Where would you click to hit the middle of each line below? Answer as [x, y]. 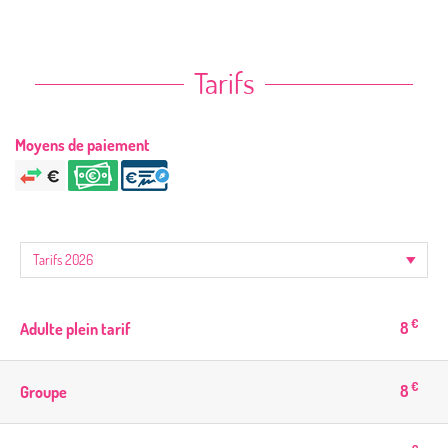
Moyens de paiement [82, 144]
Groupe [43, 391]
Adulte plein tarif [75, 328]
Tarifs [224, 81]
